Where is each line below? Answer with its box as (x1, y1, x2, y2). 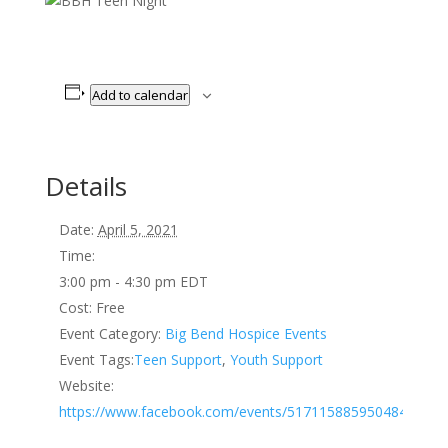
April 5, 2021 (97, 219, 178, 239)
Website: (58, 375, 114, 395)
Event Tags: (58, 349, 134, 369)
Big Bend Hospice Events (164, 323, 327, 343)
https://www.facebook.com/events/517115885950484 (58, 401, 407, 421)
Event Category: (58, 323, 161, 343)
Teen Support (133, 349, 222, 369)
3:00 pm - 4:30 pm (58, 271, 180, 291)
